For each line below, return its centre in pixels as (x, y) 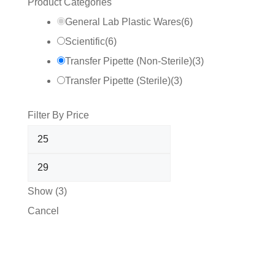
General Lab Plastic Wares (123, 22)
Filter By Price (58, 115)
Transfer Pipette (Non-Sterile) (128, 61)
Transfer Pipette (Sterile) (118, 81)
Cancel (43, 211)
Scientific (85, 41)
